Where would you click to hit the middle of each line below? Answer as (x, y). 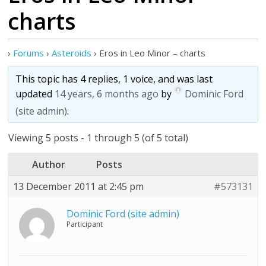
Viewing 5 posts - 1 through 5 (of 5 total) (99, 138)
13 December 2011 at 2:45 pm (79, 186)
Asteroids (72, 53)
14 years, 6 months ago (107, 94)
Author (49, 164)
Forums (29, 53)
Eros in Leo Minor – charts (153, 53)
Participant (85, 224)
